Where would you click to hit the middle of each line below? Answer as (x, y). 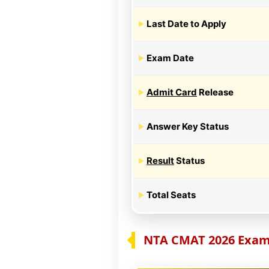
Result (160, 160)
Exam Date (170, 58)
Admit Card (172, 92)
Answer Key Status (188, 126)
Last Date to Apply (186, 23)
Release (215, 92)
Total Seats (171, 195)
